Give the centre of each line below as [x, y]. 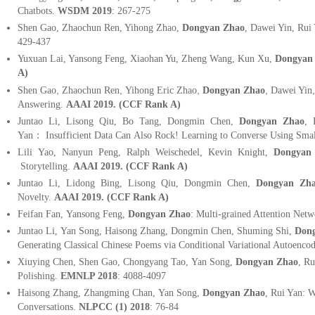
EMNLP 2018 [89, 276]
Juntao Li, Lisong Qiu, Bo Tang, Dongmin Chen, [128, 122]
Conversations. [48, 307]
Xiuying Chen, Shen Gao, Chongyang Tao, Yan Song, [127, 262]
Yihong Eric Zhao [161, 91]
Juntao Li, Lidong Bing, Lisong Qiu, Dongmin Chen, [135, 184]
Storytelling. [45, 167]
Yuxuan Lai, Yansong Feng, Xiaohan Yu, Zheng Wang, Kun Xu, [146, 59]
